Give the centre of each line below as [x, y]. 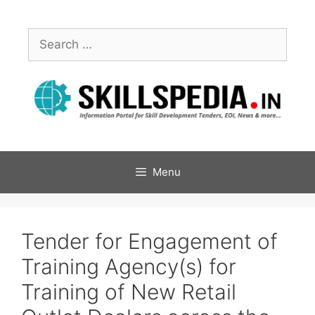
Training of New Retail [129, 291]
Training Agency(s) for [129, 266]
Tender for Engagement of [149, 241]
